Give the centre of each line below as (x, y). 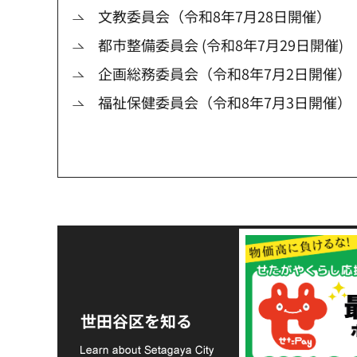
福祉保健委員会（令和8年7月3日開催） (225, 102)
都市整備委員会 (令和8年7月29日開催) (221, 45)
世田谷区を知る (136, 321)
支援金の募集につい (157, 314)
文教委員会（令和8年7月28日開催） (214, 16)
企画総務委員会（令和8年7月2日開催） (225, 74)
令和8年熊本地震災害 (161, 294)
